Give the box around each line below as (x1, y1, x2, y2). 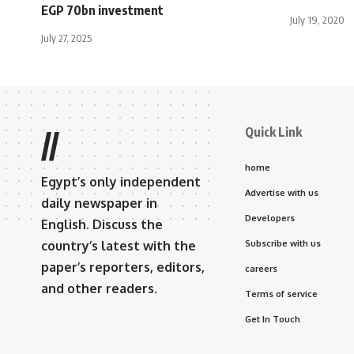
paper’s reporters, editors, (41, 258, 205, 275)
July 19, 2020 (290, 13, 345, 26)
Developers (245, 212, 295, 224)
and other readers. (41, 280, 157, 296)
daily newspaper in (41, 194, 157, 211)
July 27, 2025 (41, 31, 92, 44)
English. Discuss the (41, 216, 163, 232)
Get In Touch (245, 313, 300, 325)
